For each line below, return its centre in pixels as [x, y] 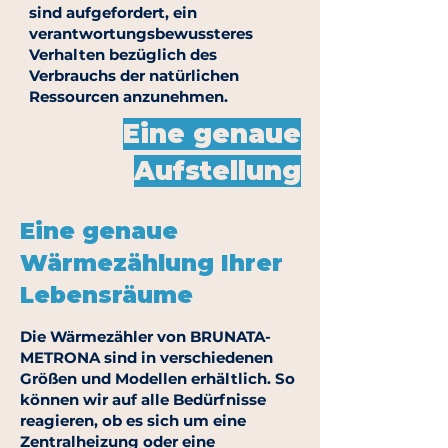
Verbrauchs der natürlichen [134, 75]
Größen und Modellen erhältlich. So [157, 378]
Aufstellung [217, 171]
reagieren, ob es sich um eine [133, 420]
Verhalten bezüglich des [123, 54]
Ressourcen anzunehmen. [128, 96]
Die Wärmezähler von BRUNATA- [145, 336]
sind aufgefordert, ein [113, 12]
